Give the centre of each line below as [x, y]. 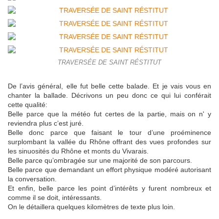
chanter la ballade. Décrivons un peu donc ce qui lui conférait [109, 96]
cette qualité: [29, 105]
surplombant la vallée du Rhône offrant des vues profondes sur [109, 142]
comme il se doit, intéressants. [55, 198]
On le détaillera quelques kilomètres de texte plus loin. [91, 207]
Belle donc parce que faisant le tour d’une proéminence [109, 133]
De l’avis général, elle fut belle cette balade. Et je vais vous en [109, 86]
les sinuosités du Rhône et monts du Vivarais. [78, 151]
